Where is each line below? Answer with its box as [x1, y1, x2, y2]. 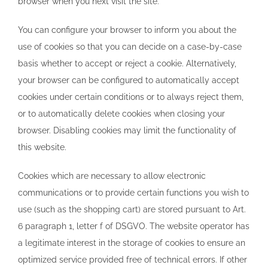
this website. [18, 142, 66, 152]
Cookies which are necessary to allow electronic [18, 170, 206, 181]
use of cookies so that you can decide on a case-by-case [18, 41, 242, 51]
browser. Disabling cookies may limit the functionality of [18, 125, 236, 135]
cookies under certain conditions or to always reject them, [18, 92, 243, 102]
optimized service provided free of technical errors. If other [18, 254, 247, 264]
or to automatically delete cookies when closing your [18, 108, 225, 118]
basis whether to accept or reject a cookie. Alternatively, [18, 58, 236, 68]
